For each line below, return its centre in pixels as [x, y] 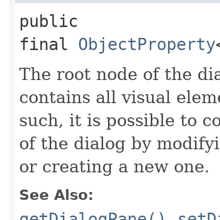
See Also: [56, 195]
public [49, 21]
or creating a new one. [114, 166]
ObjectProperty [147, 44]
